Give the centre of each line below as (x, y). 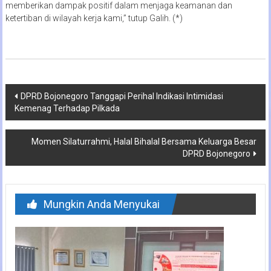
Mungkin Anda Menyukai (101, 204)
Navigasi (36, 94)
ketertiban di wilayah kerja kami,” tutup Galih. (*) (94, 18)
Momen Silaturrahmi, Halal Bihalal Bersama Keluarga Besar (144, 141)
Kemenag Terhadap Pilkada (67, 108)
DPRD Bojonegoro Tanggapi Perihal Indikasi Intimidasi (122, 96)
